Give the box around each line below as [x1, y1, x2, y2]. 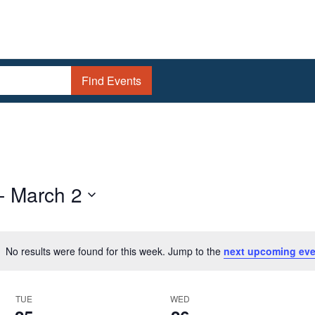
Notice [156, 250, 185, 265]
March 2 [11, 180, 82, 209]
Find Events [82, 72, 141, 89]
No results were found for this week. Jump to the [5, 243, 224, 258]
